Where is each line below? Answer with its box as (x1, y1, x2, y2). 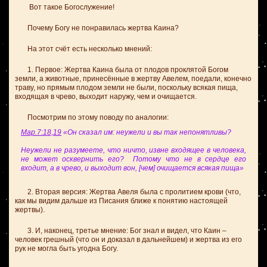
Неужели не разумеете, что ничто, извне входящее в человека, (21, 146, 246, 154)
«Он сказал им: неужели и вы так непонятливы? (61, 128, 231, 136)
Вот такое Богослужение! (15, 3, 114, 11)
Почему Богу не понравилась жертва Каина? (15, 24, 179, 32)
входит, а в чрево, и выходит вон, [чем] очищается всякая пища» (21, 164, 244, 172)
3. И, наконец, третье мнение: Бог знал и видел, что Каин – (15, 226, 226, 235)
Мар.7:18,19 (21, 128, 61, 136)
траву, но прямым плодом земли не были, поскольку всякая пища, (15, 83, 238, 92)
